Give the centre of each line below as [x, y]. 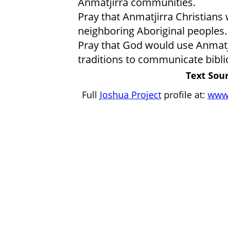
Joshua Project [130, 94]
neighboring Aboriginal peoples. [152, 30]
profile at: [184, 94]
